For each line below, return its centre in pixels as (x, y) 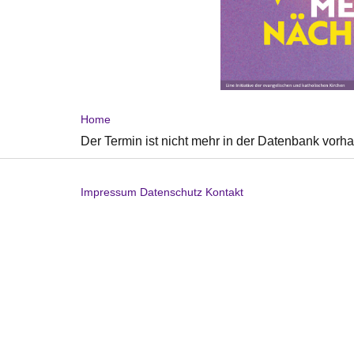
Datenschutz (171, 192)
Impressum (109, 192)
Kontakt (224, 192)
